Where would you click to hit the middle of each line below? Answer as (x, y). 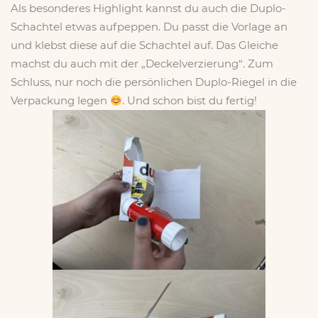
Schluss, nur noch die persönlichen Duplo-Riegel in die (154, 82)
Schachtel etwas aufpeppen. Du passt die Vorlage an (149, 27)
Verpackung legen (60, 100)
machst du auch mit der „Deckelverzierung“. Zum (142, 64)
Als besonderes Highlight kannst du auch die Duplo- (148, 8)
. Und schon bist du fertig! (190, 100)
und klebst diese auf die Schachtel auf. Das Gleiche (144, 45)
